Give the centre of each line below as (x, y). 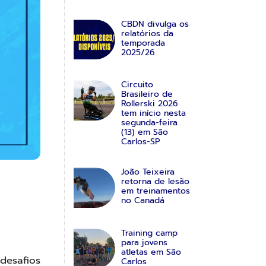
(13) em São (144, 132)
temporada (143, 43)
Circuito (137, 85)
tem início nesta (153, 113)
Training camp (149, 233)
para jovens (144, 243)
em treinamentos (155, 191)
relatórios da (147, 33)
